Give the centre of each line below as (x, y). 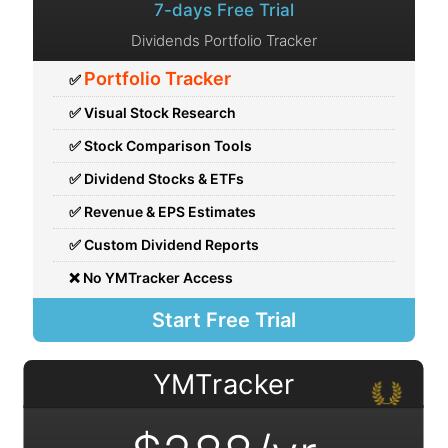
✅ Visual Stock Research (153, 112)
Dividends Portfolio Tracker (223, 40)
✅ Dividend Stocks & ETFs (157, 178)
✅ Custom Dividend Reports (164, 244)
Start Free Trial (223, 320)
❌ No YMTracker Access (151, 277)
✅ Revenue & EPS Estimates (163, 211)
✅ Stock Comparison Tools (161, 145)
